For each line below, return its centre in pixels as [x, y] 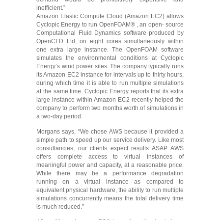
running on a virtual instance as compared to [110, 182]
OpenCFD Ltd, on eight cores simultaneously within [110, 41]
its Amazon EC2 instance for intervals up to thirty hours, [110, 75]
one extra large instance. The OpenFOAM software [110, 50]
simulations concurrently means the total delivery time [110, 198]
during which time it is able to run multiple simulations [110, 83]
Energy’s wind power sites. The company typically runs [110, 66]
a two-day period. [59, 116]
